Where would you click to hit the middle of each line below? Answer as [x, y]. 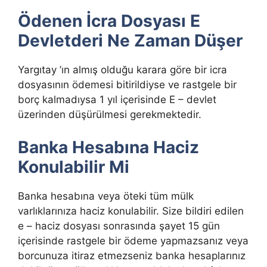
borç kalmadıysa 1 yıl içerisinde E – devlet [117, 100]
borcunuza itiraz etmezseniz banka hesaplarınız [132, 255]
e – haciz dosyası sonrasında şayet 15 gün [119, 226]
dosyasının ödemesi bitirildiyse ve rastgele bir [127, 85]
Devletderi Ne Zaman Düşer [130, 41]
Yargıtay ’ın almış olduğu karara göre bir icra [122, 70]
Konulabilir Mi [74, 167]
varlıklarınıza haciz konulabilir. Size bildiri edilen [131, 211]
